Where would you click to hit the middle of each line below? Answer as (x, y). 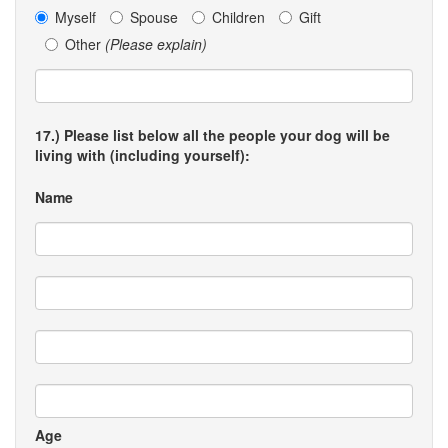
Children (238, 17)
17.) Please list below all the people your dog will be (212, 135)
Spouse (154, 17)
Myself (75, 17)
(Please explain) (156, 44)
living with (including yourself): (142, 155)
